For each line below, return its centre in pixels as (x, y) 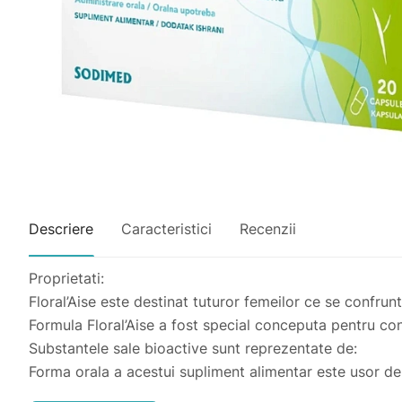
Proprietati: (66, 278)
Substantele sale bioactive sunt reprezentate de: (193, 348)
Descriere (61, 228)
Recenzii (268, 228)
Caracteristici (166, 228)
